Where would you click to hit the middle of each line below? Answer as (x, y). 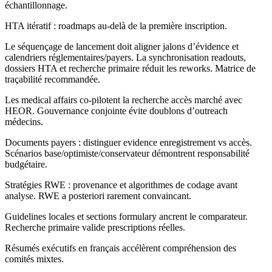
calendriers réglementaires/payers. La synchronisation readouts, (125, 58)
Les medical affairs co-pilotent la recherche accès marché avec (124, 100)
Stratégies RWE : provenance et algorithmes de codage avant (121, 185)
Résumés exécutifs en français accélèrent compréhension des (121, 248)
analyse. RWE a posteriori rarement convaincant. (98, 196)
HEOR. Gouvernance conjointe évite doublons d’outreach (116, 111)
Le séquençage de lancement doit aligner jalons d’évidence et (122, 47)
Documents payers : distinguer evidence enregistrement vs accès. (128, 143)
